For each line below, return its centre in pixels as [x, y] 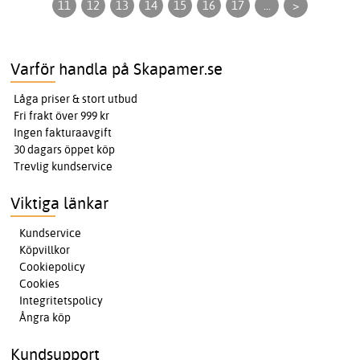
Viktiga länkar [60, 203]
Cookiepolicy [53, 267]
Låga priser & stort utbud [76, 99]
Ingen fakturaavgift [63, 133]
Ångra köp [45, 318]
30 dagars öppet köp [65, 150]
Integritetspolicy [61, 301]
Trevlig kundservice [63, 167]
